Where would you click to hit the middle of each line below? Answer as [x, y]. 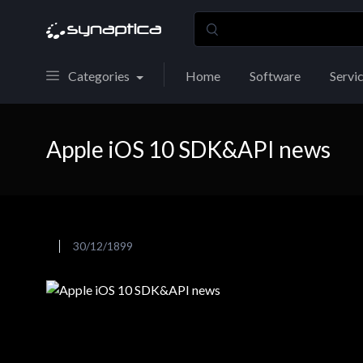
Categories [99, 76]
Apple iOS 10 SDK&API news [188, 149]
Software [275, 76]
